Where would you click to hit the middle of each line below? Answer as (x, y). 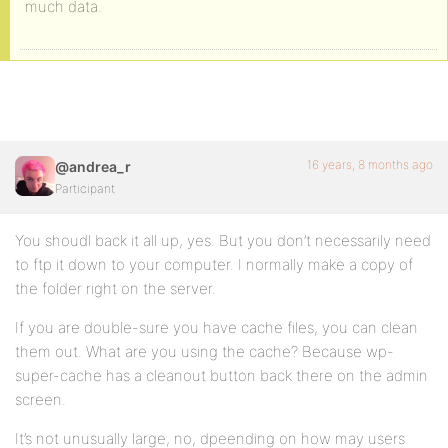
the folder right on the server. (115, 288)
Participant (85, 188)
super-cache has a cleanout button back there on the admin (221, 375)
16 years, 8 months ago (370, 164)
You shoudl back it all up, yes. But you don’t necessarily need (223, 240)
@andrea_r (93, 166)
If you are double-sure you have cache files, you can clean (216, 327)
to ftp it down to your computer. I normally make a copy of (214, 264)
